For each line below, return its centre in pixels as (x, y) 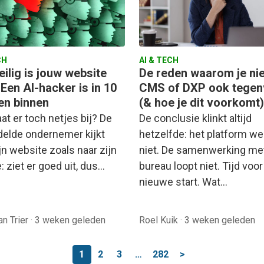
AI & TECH (159, 60)
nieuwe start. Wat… (183, 182)
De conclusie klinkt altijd (195, 118)
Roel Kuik (160, 220)
